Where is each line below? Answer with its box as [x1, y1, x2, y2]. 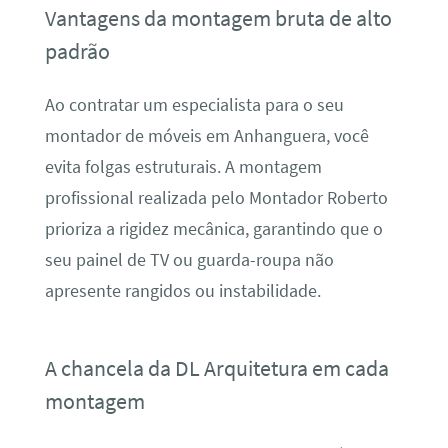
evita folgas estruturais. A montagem [44, 156, 322, 179]
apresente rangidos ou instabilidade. [44, 280, 321, 303]
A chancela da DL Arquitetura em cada [44, 354, 389, 383]
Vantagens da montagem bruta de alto [44, 3, 392, 32]
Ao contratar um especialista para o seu [44, 94, 344, 117]
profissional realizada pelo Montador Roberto [44, 187, 388, 210]
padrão [44, 36, 110, 65]
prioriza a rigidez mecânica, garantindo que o [44, 218, 383, 241]
